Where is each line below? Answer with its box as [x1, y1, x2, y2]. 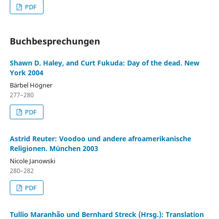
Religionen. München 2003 [10, 144, 98, 153]
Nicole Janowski [10, 156, 55, 165]
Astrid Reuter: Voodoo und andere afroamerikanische [10, 134, 191, 143]
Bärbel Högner [10, 81, 52, 89]
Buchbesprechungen [10, 35, 100, 47]
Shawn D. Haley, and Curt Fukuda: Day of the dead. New [10, 58, 199, 67]
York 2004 [10, 68, 44, 77]
